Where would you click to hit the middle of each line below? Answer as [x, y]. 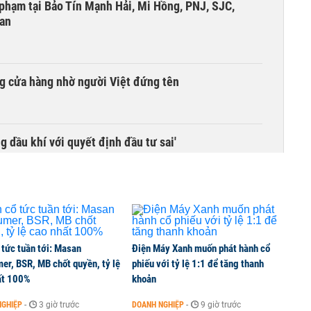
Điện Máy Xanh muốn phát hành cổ [201, 249]
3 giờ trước [59, 305]
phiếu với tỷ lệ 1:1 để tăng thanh [198, 264]
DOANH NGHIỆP [158, 305]
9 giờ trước [221, 305]
